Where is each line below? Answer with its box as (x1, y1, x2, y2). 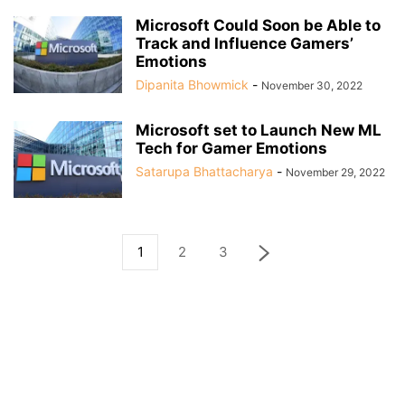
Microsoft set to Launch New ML (136, 121, 381, 139)
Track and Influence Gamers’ (136, 34, 353, 52)
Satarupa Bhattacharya (136, 164, 273, 179)
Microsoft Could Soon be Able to (136, 16, 381, 34)
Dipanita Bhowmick (136, 77, 249, 92)
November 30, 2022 (261, 79, 363, 92)
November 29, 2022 (286, 165, 385, 179)
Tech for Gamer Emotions (136, 139, 327, 157)
